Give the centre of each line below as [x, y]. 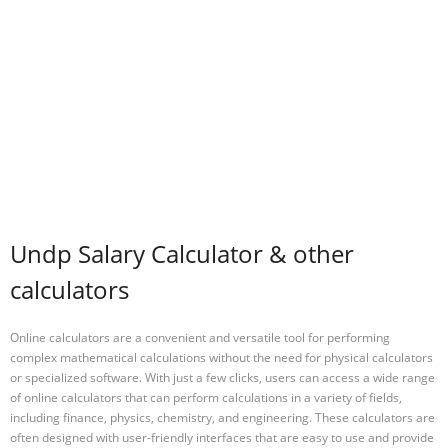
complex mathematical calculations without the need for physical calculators [221, 357]
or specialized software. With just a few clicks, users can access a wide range [222, 377]
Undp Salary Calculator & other [182, 254]
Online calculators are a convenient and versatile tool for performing [200, 337]
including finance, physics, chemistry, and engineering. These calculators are [222, 417]
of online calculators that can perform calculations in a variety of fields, [206, 397]
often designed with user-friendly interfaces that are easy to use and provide [222, 437]
